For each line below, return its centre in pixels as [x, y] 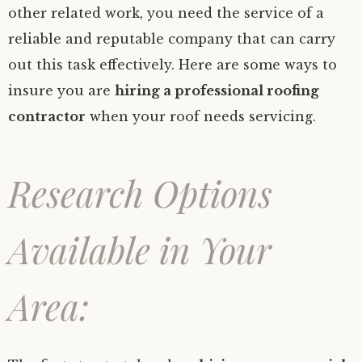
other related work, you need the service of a [166, 13]
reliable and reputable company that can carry [172, 39]
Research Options [140, 193]
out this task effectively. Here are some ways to [173, 65]
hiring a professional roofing [217, 90]
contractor [47, 116]
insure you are [61, 90]
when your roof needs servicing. [201, 116]
